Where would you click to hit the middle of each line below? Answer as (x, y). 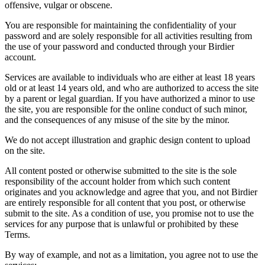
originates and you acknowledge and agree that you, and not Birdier (131, 192)
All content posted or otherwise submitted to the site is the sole (121, 170)
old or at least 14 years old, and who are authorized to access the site (132, 88)
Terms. (17, 234)
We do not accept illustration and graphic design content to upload (127, 140)
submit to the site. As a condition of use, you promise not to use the (129, 213)
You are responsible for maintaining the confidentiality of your (120, 25)
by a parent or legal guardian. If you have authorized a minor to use (130, 98)
